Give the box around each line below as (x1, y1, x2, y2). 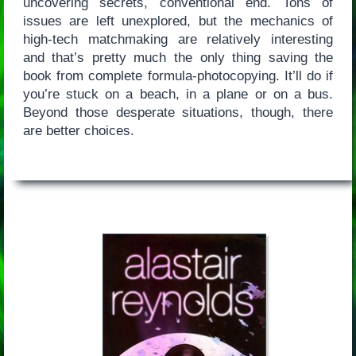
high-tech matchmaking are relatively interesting (22, 32, 334, 48)
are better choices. (22, 123, 134, 139)
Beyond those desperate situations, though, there (22, 105, 334, 121)
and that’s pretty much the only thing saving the (22, 50, 334, 66)
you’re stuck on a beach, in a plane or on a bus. (22, 87, 334, 103)
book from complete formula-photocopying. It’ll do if (22, 68, 334, 84)
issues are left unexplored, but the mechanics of (22, 14, 334, 29)
